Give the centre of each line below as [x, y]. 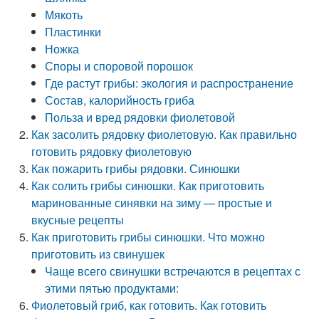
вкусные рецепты [78, 220]
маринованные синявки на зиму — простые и [152, 203]
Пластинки [73, 32]
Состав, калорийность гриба [120, 100]
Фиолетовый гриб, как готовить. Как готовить [149, 305]
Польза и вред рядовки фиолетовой [140, 117]
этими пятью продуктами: [112, 288]
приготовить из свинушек [98, 254]
